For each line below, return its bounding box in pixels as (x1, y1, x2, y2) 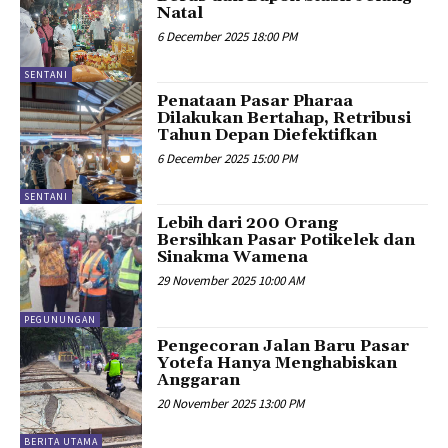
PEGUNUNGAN (24, 312, 96, 326)
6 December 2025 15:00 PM (157, 150, 298, 168)
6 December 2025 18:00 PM (157, 27, 298, 45)
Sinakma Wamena (157, 247, 309, 268)
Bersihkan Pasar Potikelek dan (157, 230, 416, 251)
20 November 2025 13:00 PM (157, 394, 305, 412)
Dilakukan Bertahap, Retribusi (157, 108, 412, 129)
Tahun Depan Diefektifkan (157, 125, 378, 146)
